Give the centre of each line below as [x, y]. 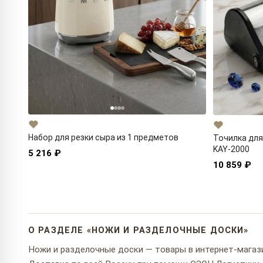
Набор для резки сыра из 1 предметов [103, 138]
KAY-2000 [231, 149]
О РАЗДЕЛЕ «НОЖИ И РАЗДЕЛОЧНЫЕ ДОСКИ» [139, 230]
